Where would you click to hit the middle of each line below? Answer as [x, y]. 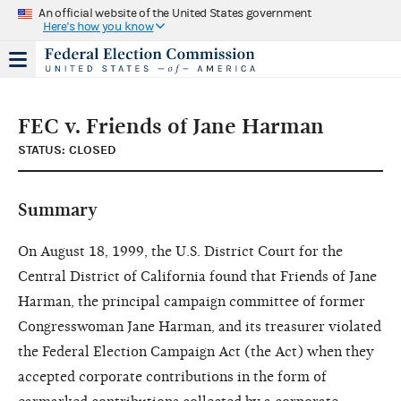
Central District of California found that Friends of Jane [197, 276]
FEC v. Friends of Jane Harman [171, 126]
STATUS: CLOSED [67, 149]
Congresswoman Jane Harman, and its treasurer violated [200, 326]
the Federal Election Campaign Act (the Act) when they [196, 351]
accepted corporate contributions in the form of [172, 376]
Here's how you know [98, 26]
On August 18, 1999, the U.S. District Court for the [180, 251]
